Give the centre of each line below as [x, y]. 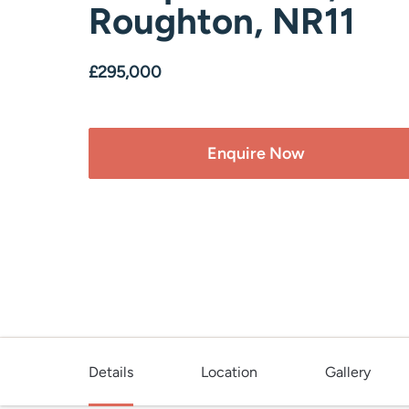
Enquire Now [257, 153]
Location [229, 372]
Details [111, 372]
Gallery [348, 372]
